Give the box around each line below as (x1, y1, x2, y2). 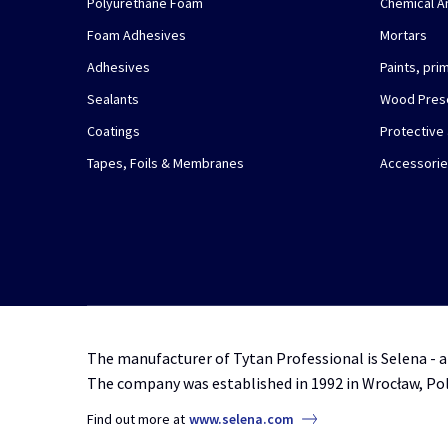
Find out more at (87, 409, 188, 428)
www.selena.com (189, 409, 294, 428)
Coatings (87, 121, 140, 140)
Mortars (380, 25, 427, 44)
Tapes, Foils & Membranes (87, 153, 244, 172)
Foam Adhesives (87, 25, 186, 44)
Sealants (87, 89, 139, 108)
